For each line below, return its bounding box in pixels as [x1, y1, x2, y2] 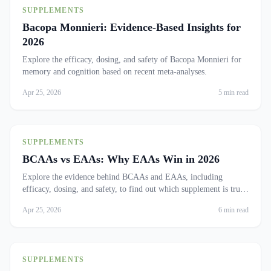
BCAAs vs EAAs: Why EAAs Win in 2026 [22, 153, 220, 165]
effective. [22, 197, 54, 206]
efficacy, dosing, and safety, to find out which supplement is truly [22, 184, 247, 194]
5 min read [218, 88, 249, 97]
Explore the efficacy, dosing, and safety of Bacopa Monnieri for [22, 55, 241, 64]
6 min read [218, 206, 249, 214]
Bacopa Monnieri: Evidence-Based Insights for [22, 21, 241, 33]
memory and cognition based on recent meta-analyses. [22, 67, 207, 76]
